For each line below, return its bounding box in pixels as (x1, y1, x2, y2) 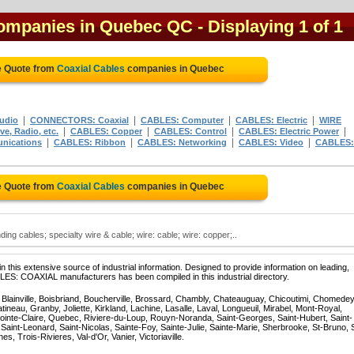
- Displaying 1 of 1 (198, 17, 343, 36)
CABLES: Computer (141, 115, 224, 125)
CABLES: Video (239, 137, 303, 147)
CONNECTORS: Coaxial (30, 115, 129, 125)
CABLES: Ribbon (54, 137, 126, 147)
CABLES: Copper (70, 126, 142, 136)
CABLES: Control (154, 126, 227, 136)
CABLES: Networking (137, 137, 227, 147)
